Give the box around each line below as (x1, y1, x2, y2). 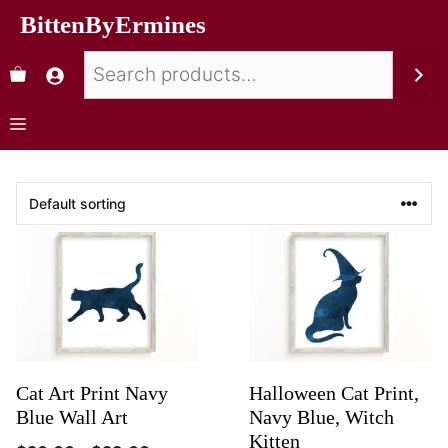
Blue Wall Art (16, 406, 128, 429)
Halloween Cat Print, (249, 382, 419, 405)
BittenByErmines (20, 11, 206, 38)
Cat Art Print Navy (16, 382, 168, 405)
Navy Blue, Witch (249, 406, 394, 429)
